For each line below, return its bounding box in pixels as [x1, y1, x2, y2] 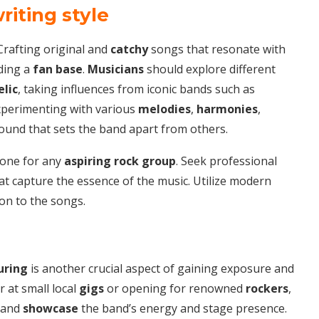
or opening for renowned [104, 280, 246, 296]
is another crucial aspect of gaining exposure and [28, 260, 294, 276]
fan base [33, 61, 83, 77]
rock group [114, 152, 176, 169]
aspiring [64, 152, 111, 169]
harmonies [197, 100, 258, 117]
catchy [108, 41, 148, 57]
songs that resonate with [148, 41, 286, 57]
